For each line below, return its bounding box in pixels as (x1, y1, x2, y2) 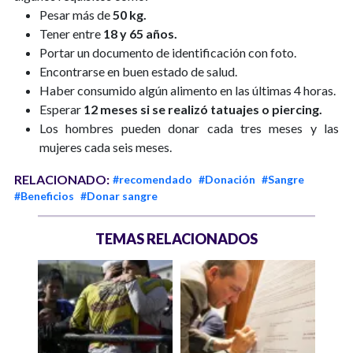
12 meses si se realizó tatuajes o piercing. (84, 101, 322, 117)
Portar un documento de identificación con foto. (39, 44, 296, 60)
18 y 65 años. (103, 25, 177, 41)
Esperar (39, 101, 84, 117)
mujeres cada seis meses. (39, 139, 172, 154)
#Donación (199, 172, 255, 186)
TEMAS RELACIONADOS (95, 229, 258, 247)
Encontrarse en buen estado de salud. (39, 63, 237, 79)
